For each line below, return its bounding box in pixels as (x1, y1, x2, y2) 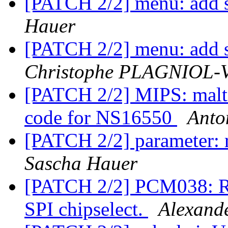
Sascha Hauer (24, 152, 137, 175)
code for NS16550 (24, 106, 177, 129)
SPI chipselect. (24, 198, 148, 220)
